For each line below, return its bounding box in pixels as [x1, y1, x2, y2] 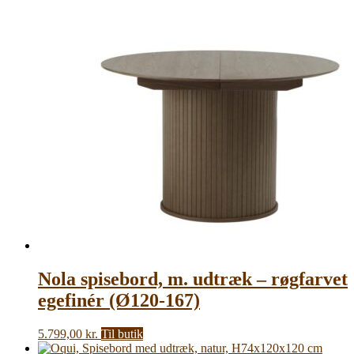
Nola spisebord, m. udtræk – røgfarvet [38, 269, 348, 290]
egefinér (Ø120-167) [38, 290, 200, 311]
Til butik [101, 326, 143, 341]
